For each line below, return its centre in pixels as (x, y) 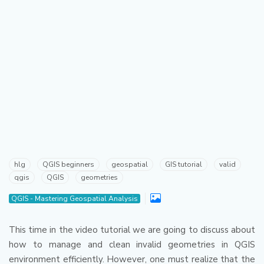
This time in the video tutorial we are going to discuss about (132, 230)
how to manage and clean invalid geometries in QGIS (132, 245)
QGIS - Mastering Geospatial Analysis (75, 199)
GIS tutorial (184, 165)
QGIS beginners (68, 165)
